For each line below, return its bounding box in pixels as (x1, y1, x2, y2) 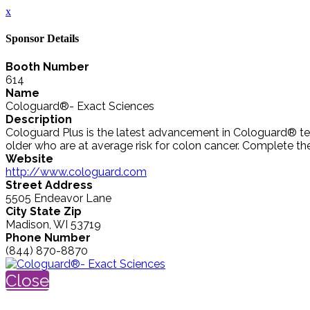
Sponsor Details (6, 33, 79, 45)
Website (6, 152, 53, 165)
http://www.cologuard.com (6, 165, 147, 179)
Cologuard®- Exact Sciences (6, 99, 154, 113)
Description (6, 112, 72, 126)
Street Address (6, 178, 93, 192)
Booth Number (6, 60, 89, 73)
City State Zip (6, 204, 82, 218)
